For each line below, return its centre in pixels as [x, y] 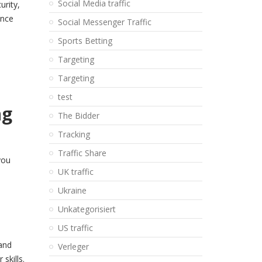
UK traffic [75, 172]
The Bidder [78, 116]
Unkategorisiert [87, 209]
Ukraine [72, 190]
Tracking [74, 134]
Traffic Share [82, 153]
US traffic [75, 228]
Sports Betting [85, 41]
